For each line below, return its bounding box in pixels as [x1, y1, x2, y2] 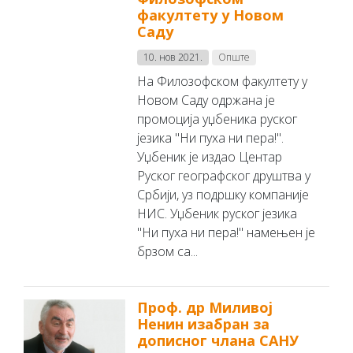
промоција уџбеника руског [137, 110, 298, 128]
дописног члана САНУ [137, 331, 299, 350]
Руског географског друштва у [137, 167, 311, 184]
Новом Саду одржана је [137, 91, 276, 109]
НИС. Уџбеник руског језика [137, 205, 298, 222]
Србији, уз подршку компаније [137, 186, 310, 203]
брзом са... [137, 243, 199, 260]
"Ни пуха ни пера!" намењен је [137, 224, 316, 241]
